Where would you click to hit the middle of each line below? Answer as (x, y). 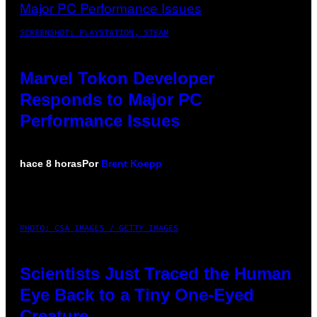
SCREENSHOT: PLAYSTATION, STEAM (94, 32)
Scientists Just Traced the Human (156, 273)
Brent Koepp (132, 163)
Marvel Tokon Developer (117, 78)
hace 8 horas (51, 163)
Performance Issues (100, 120)
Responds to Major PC (111, 99)
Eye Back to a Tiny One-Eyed (137, 294)
